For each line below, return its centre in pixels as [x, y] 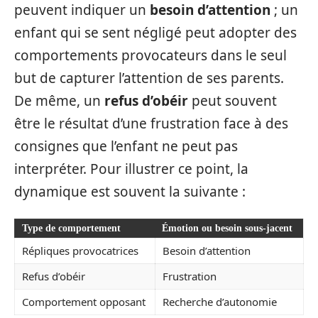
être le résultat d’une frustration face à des [151, 123]
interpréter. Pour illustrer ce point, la [131, 169]
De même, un [59, 100]
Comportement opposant [84, 302]
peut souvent [232, 100]
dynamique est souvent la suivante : [130, 191]
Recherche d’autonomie [220, 302]
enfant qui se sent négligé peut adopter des [155, 32]
